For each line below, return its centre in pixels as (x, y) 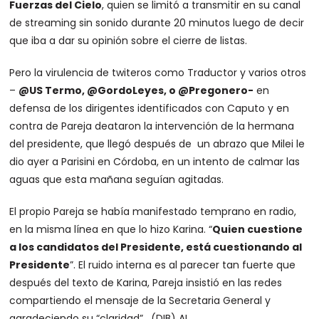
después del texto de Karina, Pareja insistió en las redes (146, 282)
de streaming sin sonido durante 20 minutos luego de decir (157, 22)
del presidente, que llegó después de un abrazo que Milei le (157, 143)
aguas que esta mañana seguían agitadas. (117, 179)
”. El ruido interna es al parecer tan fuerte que (183, 265)
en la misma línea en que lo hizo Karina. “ (111, 229)
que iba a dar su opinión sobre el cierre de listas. (129, 40)
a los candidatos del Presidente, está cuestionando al (156, 247)
